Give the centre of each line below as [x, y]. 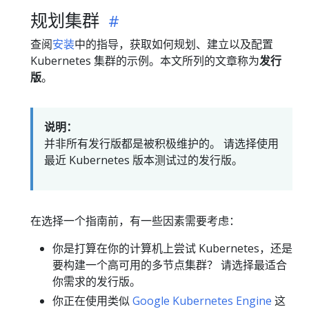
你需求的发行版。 [97, 281]
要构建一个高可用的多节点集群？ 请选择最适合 [170, 265]
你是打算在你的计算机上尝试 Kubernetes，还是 [172, 248]
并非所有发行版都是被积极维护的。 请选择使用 [161, 143]
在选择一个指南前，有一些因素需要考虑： [135, 221]
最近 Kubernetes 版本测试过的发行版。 [143, 160]
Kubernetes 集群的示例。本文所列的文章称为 [145, 61]
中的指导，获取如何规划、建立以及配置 [174, 44]
